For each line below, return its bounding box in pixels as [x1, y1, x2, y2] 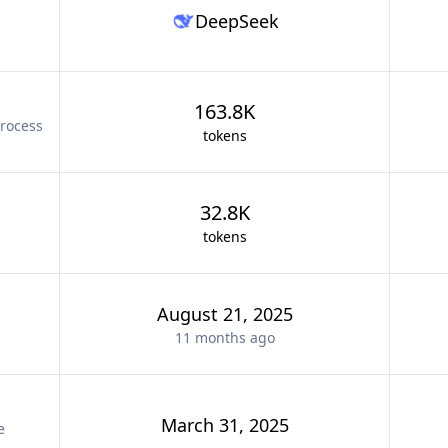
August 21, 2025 [156, 302, 293, 326]
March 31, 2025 [160, 413, 289, 437]
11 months [174, 328, 246, 347]
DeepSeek [194, 9, 279, 33]
